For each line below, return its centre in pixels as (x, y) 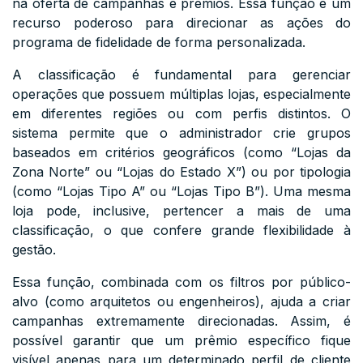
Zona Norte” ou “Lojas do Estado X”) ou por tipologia (181, 172)
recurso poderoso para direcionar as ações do (181, 23)
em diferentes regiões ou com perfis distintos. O (181, 113)
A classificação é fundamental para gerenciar (181, 75)
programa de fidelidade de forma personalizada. (159, 42)
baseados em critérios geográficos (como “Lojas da (181, 152)
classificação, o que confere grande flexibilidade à (181, 230)
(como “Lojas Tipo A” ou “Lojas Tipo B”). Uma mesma (181, 191)
